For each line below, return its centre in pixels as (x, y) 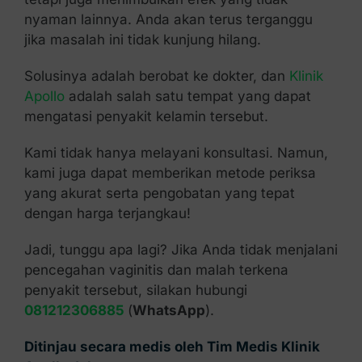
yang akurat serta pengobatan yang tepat (159, 193)
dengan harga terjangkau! (107, 213)
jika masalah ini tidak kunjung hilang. (142, 39)
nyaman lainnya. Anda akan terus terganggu (168, 19)
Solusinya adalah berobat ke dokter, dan (156, 76)
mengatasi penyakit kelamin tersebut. (146, 116)
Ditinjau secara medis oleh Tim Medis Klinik (172, 346)
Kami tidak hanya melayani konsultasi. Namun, (176, 152)
